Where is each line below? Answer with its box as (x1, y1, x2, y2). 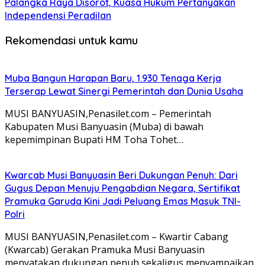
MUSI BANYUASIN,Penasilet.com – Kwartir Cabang (5, 230, 228, 243)
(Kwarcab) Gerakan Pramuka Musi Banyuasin (5, 243, 205, 256)
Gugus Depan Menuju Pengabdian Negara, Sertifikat (5, 182, 240, 194)
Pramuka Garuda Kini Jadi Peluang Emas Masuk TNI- (5, 195, 241, 207)
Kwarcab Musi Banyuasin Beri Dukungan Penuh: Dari (5, 169, 238, 181)
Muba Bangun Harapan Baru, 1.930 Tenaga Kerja (5, 72, 221, 84)
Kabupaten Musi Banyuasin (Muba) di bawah (5, 119, 203, 133)
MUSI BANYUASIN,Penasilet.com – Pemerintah (5, 106, 211, 120)
